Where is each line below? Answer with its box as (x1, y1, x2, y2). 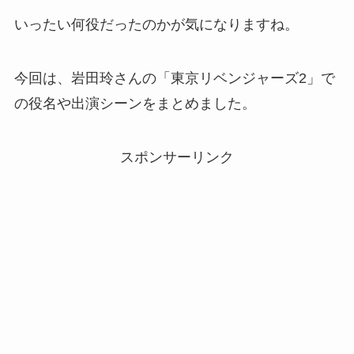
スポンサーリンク (120, 149, 234, 166)
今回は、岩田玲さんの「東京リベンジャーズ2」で (13, 70, 335, 87)
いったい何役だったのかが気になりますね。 (13, 17, 299, 33)
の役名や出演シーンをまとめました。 (13, 96, 256, 112)
